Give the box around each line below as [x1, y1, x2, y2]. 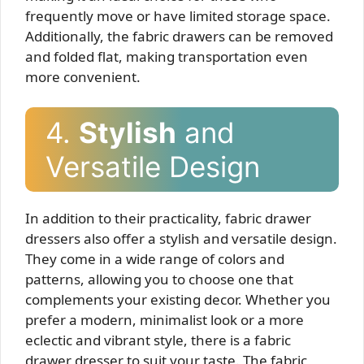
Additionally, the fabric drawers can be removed [25, 26, 333, 45]
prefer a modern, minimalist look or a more [25, 310, 304, 329]
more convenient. [25, 67, 141, 86]
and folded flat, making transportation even [25, 46, 308, 66]
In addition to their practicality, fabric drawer [25, 209, 311, 227]
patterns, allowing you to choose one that [25, 270, 293, 288]
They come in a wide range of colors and [25, 249, 284, 268]
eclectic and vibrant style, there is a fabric [25, 331, 291, 349]
